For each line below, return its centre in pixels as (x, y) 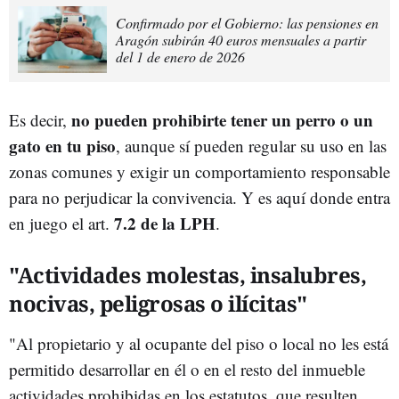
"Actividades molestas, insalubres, (187, 274)
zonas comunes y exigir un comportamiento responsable (199, 171)
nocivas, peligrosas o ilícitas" (158, 303)
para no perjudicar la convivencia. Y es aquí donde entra (199, 197)
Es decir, (40, 119)
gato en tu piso (62, 145)
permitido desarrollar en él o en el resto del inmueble (187, 369)
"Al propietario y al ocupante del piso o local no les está (199, 343)
